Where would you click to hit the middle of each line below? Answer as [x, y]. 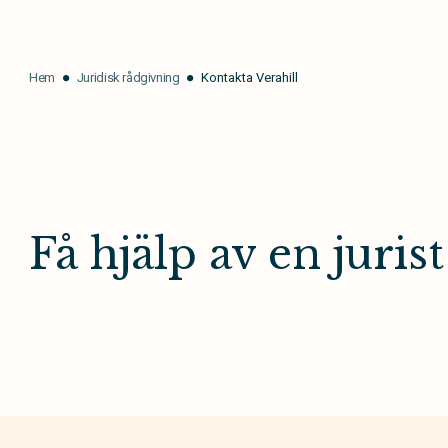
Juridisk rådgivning [128, 77]
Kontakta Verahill [250, 77]
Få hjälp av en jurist [236, 254]
